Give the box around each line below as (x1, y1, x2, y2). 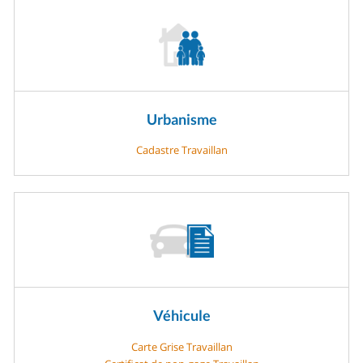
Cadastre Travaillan (135, 143, 228, 158)
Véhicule (152, 306, 211, 325)
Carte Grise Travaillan (130, 339, 233, 354)
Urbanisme (146, 109, 217, 128)
